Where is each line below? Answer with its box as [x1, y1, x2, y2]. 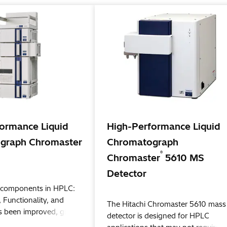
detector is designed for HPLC [107, 211, 209, 221]
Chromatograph [107, 136, 178, 148]
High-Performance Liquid [107, 121, 220, 133]
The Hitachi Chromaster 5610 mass [107, 200, 226, 209]
